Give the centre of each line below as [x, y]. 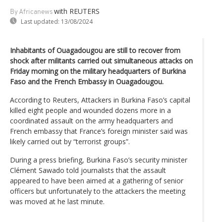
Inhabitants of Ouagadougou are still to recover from [95, 50]
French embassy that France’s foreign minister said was [99, 131]
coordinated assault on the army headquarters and [91, 120]
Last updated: [40, 21]
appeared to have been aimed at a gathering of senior [97, 180]
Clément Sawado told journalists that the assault [88, 170]
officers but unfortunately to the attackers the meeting [98, 191]
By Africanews [31, 12]
